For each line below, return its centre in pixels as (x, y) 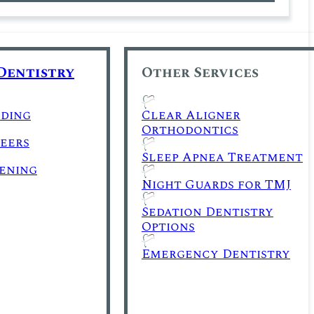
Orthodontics (190, 130)
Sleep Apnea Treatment (222, 157)
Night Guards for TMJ (216, 184)
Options (168, 226)
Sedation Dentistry (207, 212)
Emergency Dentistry (216, 254)
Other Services (200, 73)
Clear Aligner (191, 115)
